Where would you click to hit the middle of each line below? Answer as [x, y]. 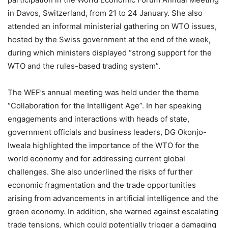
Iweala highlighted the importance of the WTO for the [103, 145]
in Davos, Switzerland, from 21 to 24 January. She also [105, 13]
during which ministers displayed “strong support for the [110, 52]
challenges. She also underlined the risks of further [100, 172]
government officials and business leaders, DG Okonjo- [107, 132]
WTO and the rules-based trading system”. [84, 66]
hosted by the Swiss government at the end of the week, [109, 39]
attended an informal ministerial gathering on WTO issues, [112, 26]
